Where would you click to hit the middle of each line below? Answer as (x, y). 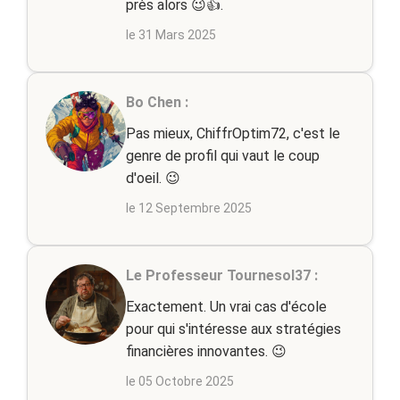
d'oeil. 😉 (153, 178)
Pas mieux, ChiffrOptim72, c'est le (233, 133)
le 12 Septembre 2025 (189, 208)
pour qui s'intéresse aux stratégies (233, 329)
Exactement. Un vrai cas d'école (226, 307)
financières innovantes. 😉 (206, 351)
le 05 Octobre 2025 (180, 381)
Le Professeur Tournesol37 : (222, 275)
